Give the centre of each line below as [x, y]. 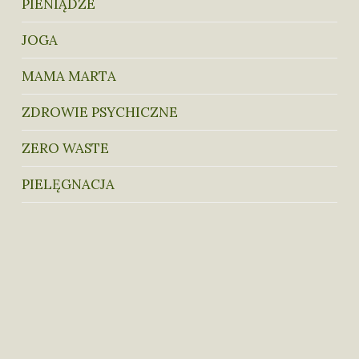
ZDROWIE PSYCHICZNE [100, 112]
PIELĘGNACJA [68, 184]
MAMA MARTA [69, 76]
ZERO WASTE [65, 148]
